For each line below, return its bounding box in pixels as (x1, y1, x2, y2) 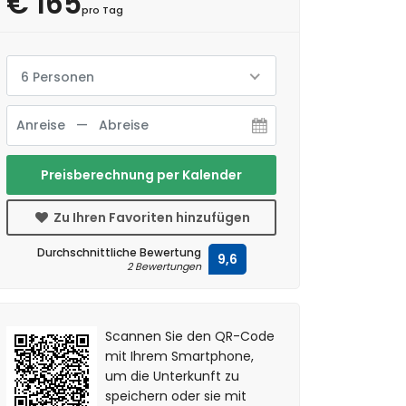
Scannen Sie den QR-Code (105, 327, 275, 345)
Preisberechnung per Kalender (41, 166, 242, 184)
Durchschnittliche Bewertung (36, 245, 201, 260)
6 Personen (21, 68, 94, 86)
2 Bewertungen (126, 259, 201, 274)
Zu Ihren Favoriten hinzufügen (50, 208, 250, 227)
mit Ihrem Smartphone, (105, 347, 255, 365)
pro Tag (82, 3, 123, 17)
